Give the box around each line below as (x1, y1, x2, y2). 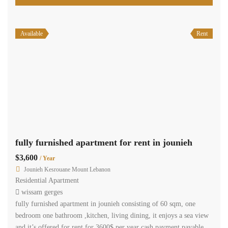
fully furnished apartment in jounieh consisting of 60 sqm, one (15, 199, 195, 208)
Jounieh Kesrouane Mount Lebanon (24, 165, 110, 173)
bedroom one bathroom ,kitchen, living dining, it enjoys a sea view (15, 211, 209, 219)
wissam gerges (21, 188, 63, 196)
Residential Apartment (15, 176, 79, 184)
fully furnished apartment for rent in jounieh (15, 137, 192, 148)
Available (20, 30, 43, 38)
